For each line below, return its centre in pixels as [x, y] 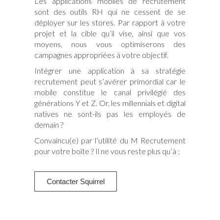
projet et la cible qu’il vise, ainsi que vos [110, 33]
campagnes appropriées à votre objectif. [101, 55]
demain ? [49, 125]
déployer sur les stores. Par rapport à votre [110, 23]
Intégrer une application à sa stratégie [110, 71]
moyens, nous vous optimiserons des [110, 44]
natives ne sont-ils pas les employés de [110, 114]
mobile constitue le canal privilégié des [110, 92]
